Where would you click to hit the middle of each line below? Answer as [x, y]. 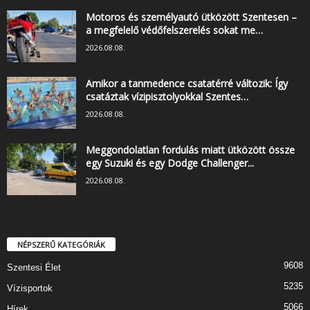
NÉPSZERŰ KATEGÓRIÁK [61, 245]
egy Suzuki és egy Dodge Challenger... [170, 163]
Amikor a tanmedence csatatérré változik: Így [187, 84]
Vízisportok [30, 289]
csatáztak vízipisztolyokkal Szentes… [167, 97]
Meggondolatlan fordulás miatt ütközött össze [190, 150]
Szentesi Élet [34, 268]
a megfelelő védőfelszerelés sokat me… [174, 30]
